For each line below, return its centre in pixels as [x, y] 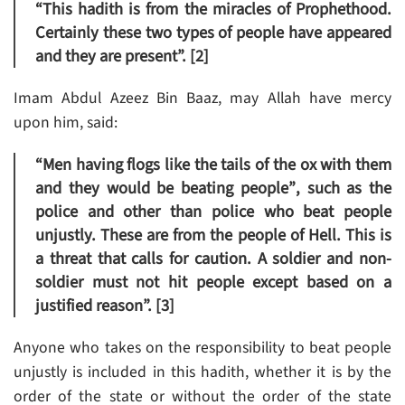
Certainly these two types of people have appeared [213, 33]
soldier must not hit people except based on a [213, 283]
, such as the [343, 188]
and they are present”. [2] [122, 57]
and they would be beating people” [165, 188]
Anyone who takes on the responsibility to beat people [202, 348]
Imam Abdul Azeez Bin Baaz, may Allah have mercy [202, 99]
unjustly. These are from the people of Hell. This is [213, 235]
